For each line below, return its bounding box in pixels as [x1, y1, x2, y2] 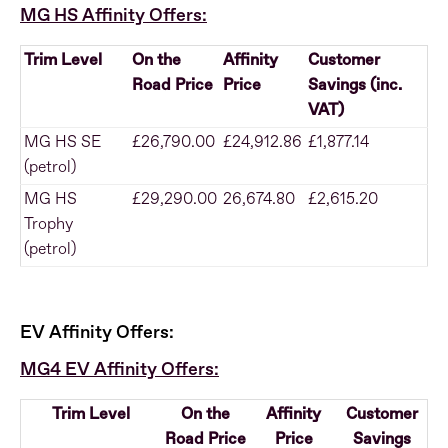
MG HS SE [24, 134, 101, 151]
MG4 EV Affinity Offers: [20, 361, 219, 380]
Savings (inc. [308, 77, 402, 94]
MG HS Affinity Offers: [20, 6, 207, 25]
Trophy [24, 216, 73, 233]
